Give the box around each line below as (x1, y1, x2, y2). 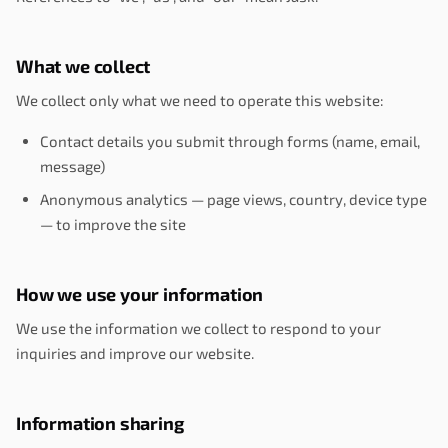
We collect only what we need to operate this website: (16, 91, 384, 109)
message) (40, 157, 105, 175)
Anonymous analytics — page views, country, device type (40, 190, 427, 208)
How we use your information (16, 283, 264, 305)
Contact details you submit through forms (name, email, (40, 132, 420, 150)
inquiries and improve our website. (16, 344, 254, 362)
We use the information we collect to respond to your (16, 319, 381, 337)
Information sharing (16, 412, 184, 434)
